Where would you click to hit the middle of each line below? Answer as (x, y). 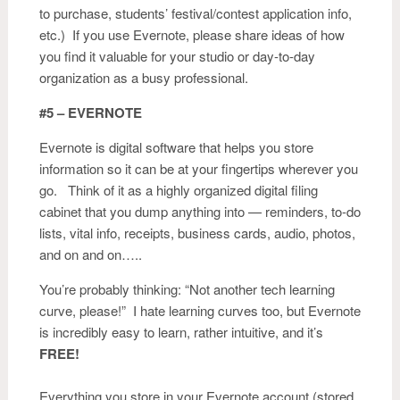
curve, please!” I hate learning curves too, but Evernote (200, 310)
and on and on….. (91, 254)
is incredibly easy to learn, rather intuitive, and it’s (181, 332)
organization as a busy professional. (144, 77)
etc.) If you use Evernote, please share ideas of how (192, 34)
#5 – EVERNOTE (91, 112)
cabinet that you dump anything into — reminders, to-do (200, 211)
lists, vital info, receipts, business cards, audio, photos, (197, 233)
